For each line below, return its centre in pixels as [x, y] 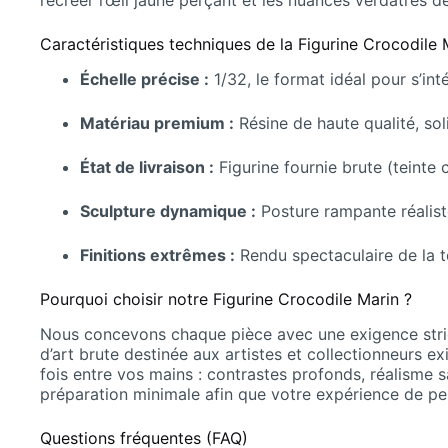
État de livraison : [147, 167]
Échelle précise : [144, 79]
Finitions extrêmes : [157, 255]
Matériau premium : [157, 123]
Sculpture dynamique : [168, 211]
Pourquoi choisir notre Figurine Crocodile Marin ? [226, 299]
